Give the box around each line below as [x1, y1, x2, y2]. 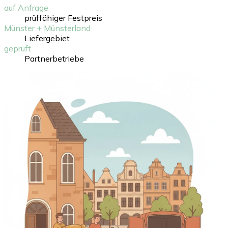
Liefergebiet [24, 33, 70, 43]
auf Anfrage [4, 2, 48, 13]
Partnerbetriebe [24, 53, 84, 64]
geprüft [4, 43, 31, 53]
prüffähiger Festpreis [24, 12, 102, 23]
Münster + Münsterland [4, 22, 91, 33]
